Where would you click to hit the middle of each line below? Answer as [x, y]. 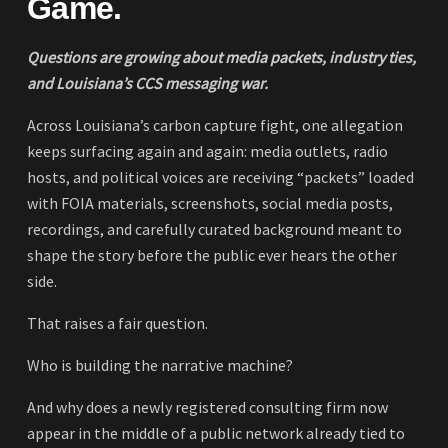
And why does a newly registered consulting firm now [207, 407]
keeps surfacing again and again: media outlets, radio [207, 151]
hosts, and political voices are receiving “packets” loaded [220, 177]
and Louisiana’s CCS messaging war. [147, 83]
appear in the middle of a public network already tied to [216, 433]
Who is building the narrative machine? [160, 365]
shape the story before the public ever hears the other [212, 255]
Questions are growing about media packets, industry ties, [221, 57]
